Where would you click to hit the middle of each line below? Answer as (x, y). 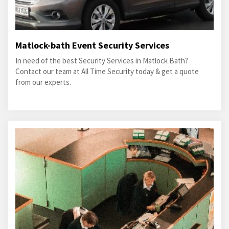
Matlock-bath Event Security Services (92, 45)
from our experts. (43, 82)
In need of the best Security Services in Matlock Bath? (102, 61)
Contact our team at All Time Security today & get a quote (107, 71)
